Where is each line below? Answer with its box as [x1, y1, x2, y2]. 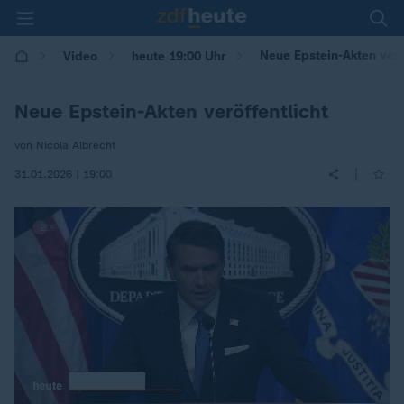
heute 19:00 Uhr [132, 48, 225, 64]
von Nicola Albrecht [14, 139, 116, 151]
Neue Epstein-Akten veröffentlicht [14, 99, 328, 124]
